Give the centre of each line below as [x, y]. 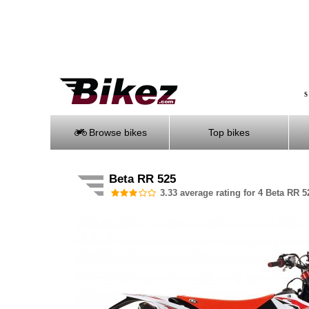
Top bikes [229, 132]
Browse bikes [116, 132]
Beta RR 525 [142, 179]
